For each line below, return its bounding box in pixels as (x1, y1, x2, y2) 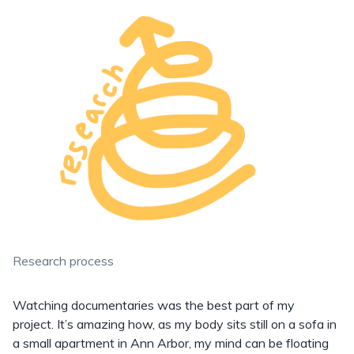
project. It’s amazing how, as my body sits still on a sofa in (13, 315, 337, 332)
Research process (13, 252, 114, 269)
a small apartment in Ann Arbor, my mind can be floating (13, 334, 329, 351)
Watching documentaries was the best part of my (13, 296, 298, 313)
